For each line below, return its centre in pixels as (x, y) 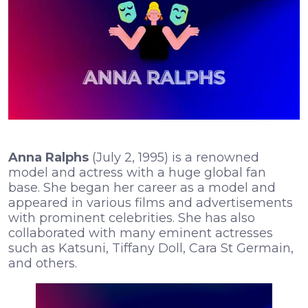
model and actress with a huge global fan (137, 173)
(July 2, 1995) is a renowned (176, 158)
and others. (43, 264)
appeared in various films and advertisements (151, 203)
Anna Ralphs (50, 158)
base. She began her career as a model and (142, 188)
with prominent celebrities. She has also (132, 218)
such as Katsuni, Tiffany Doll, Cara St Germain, (151, 249)
